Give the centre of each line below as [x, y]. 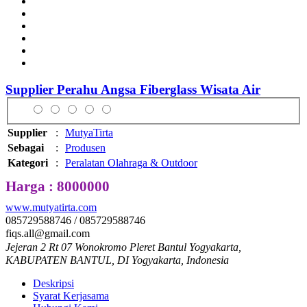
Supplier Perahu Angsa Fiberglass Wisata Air [133, 90]
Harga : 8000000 [58, 186]
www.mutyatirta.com [51, 207]
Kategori [28, 162]
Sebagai [26, 147]
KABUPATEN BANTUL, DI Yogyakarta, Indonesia [117, 260]
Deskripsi [53, 284]
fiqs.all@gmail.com [48, 234]
